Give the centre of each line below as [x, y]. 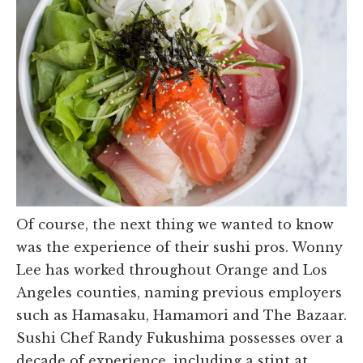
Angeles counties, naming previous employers [179, 293]
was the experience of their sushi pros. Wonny [179, 248]
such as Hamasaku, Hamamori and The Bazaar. [181, 316]
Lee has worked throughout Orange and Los [172, 270]
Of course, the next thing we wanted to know [175, 225]
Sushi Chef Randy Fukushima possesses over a [180, 338]
